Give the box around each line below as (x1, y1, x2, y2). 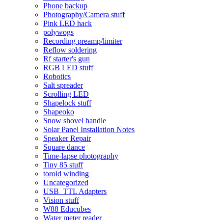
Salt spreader (43, 81, 83, 89)
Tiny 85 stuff (43, 160, 83, 169)
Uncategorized (43, 178, 88, 187)
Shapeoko (43, 107, 74, 116)
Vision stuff (43, 195, 79, 204)
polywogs (43, 27, 74, 36)
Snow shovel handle (43, 116, 106, 125)
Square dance (43, 142, 85, 151)
